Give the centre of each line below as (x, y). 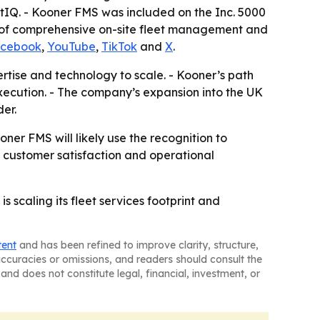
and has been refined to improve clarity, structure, (137, 245)
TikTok (119, 47)
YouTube (71, 47)
